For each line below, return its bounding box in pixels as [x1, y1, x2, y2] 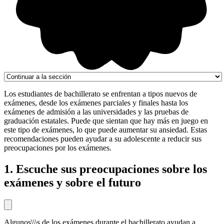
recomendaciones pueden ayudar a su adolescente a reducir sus [4, 134, 201, 143]
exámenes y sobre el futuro [4, 175, 141, 189]
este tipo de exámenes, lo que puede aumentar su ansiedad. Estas [4, 125, 207, 134]
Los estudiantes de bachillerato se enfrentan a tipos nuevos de [4, 89, 197, 98]
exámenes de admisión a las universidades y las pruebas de [4, 107, 188, 116]
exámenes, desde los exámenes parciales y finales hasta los [4, 98, 188, 107]
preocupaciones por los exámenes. [4, 143, 111, 152]
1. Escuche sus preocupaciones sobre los [4, 162, 207, 175]
